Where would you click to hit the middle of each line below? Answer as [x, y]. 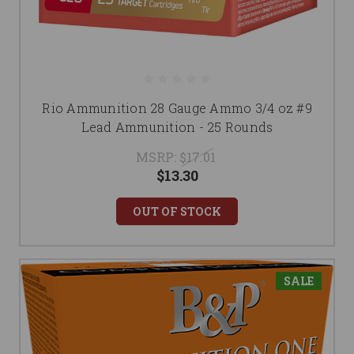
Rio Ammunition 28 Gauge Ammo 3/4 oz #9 [177, 108]
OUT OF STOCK [177, 212]
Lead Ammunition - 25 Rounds [177, 127]
